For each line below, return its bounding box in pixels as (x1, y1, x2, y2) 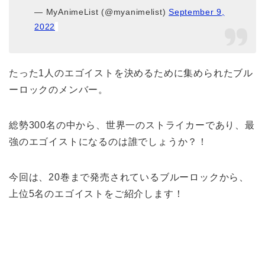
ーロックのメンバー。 (9, 85, 109, 95)
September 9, (169, 7, 225, 17)
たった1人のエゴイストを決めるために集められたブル (9, 68, 253, 79)
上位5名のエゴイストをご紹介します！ (9, 189, 184, 199)
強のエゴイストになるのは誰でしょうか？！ (9, 137, 208, 147)
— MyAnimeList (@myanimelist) (34, 7, 169, 17)
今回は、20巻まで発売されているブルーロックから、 (9, 172, 249, 183)
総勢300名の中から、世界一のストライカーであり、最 (9, 120, 255, 131)
